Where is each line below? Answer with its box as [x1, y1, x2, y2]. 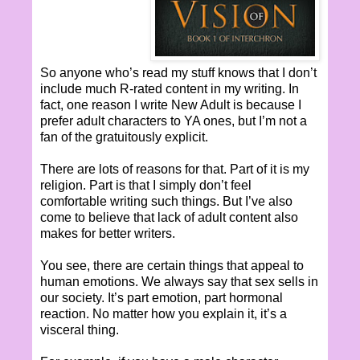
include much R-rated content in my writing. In [40, 81, 299, 96]
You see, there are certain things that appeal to [40, 258, 304, 272]
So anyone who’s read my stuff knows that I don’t [40, 65, 317, 80]
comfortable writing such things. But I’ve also [40, 194, 292, 208]
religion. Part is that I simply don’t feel [40, 178, 252, 192]
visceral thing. [40, 322, 119, 337]
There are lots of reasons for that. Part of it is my [40, 162, 309, 176]
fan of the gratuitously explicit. [40, 129, 208, 144]
